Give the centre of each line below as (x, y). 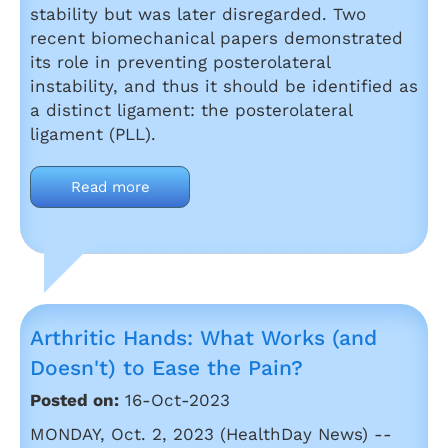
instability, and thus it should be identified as (224, 86)
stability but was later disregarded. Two (198, 14)
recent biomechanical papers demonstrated (216, 38)
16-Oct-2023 (174, 400)
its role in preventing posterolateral (180, 62)
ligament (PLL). (93, 134)
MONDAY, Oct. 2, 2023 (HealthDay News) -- (211, 434)
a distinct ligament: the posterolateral (191, 110)
